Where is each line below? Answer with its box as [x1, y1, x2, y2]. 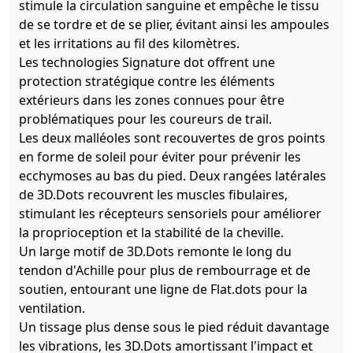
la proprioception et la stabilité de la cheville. [19, 224, 284, 242]
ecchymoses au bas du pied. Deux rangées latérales [19, 167, 326, 185]
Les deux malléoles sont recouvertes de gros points [19, 129, 325, 147]
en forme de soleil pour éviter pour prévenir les [19, 148, 301, 166]
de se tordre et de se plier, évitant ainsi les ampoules [19, 16, 329, 34]
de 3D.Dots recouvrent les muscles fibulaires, [19, 186, 288, 204]
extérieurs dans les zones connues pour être [19, 91, 284, 110]
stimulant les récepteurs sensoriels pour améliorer [19, 205, 321, 223]
